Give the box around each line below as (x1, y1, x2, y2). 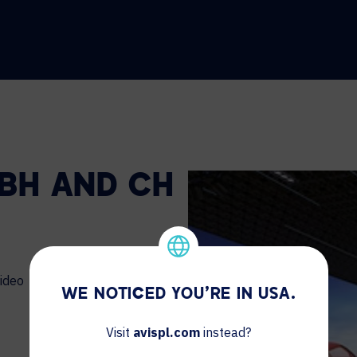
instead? (200, 324, 251, 340)
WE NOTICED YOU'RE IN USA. (61, 287, 296, 303)
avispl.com (133, 324, 200, 340)
